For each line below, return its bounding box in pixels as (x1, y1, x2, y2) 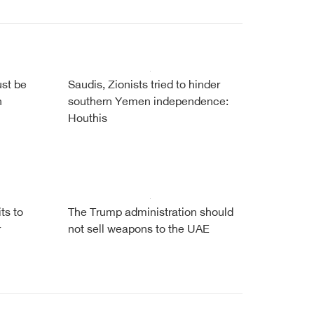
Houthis (67, 113, 107, 126)
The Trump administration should (67, 207, 233, 220)
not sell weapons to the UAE (67, 224, 210, 237)
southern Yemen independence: (67, 96, 228, 109)
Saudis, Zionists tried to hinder (67, 79, 220, 93)
